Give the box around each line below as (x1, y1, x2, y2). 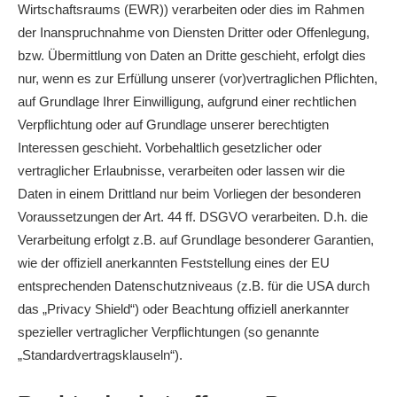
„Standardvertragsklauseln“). (18, 347, 183, 362)
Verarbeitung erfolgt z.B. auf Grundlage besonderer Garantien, (18, 232, 374, 247)
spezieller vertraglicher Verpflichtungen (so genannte (18, 324, 319, 339)
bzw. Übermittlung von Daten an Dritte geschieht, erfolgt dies (18, 48, 366, 63)
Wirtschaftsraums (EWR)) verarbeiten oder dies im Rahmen (18, 2, 364, 17)
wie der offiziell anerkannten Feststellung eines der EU (18, 255, 330, 270)
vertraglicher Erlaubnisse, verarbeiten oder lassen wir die (18, 163, 345, 178)
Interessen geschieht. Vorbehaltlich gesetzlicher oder (18, 140, 322, 155)
